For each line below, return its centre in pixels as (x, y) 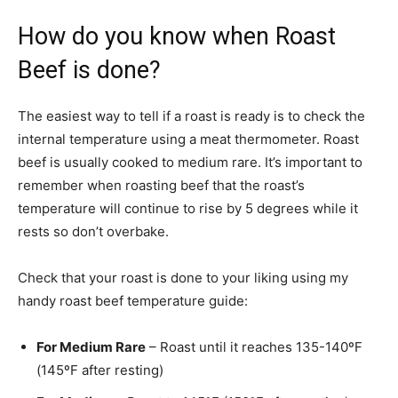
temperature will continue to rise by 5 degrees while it (188, 208)
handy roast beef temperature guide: (133, 300)
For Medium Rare (91, 346)
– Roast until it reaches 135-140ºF (254, 346)
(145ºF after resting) (100, 370)
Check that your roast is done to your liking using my (183, 277)
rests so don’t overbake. (93, 231)
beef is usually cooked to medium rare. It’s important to (190, 162)
